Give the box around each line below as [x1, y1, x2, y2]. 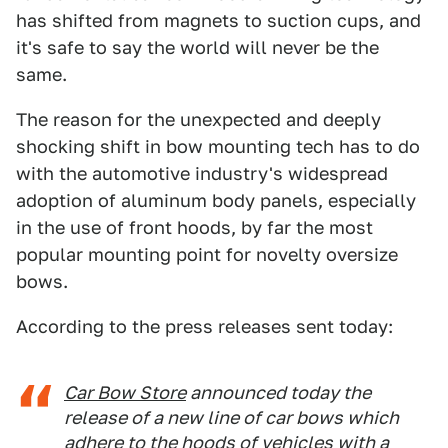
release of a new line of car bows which [64, 407, 399, 428]
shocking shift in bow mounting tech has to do [16, 136, 420, 157]
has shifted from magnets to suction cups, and [16, 10, 421, 31]
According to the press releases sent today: [16, 316, 393, 337]
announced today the [186, 382, 371, 403]
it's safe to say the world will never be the [16, 37, 379, 58]
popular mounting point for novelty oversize [16, 244, 398, 265]
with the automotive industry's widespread [16, 163, 388, 184]
